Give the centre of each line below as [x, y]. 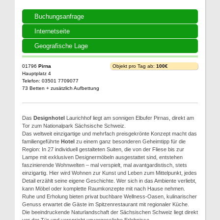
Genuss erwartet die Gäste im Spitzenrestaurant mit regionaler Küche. [106, 204]
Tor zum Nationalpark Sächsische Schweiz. [74, 126]
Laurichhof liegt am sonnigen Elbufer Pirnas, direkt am [129, 118]
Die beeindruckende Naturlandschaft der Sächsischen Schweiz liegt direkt [110, 212]
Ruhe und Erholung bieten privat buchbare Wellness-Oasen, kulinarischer [110, 196]
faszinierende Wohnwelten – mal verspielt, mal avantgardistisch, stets [105, 165]
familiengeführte [41, 141]
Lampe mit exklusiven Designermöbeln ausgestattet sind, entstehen [102, 157]
